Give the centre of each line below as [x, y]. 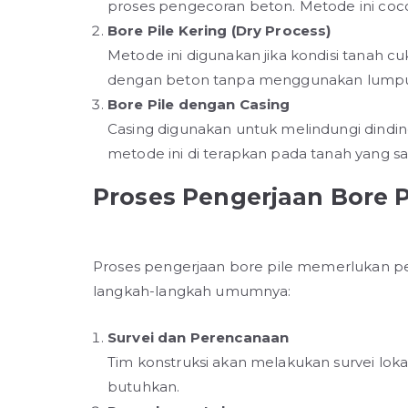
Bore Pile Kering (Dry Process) [219, 31]
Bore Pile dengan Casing [199, 104]
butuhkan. [144, 387]
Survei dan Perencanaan [199, 337]
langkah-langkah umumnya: [192, 291]
